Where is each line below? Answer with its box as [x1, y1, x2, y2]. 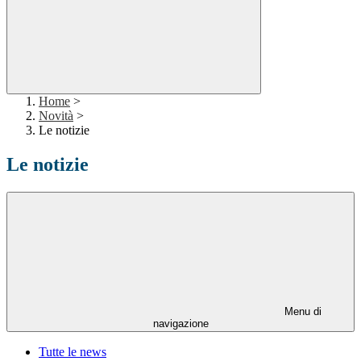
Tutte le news [39, 345, 106, 359]
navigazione [152, 317, 209, 330]
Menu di [281, 305, 322, 318]
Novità [39, 109, 73, 123]
